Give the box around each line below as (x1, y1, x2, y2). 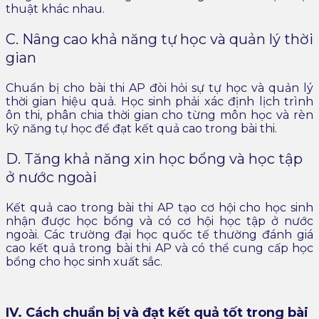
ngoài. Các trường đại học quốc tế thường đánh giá (6, 227, 313, 241)
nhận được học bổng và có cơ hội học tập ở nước (6, 214, 313, 228)
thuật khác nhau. (6, 1, 105, 16)
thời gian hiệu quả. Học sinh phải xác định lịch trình (6, 94, 313, 108)
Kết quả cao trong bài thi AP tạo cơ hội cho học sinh (6, 200, 313, 214)
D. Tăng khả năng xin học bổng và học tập (6, 150, 303, 167)
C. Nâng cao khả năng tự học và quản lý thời (6, 30, 313, 48)
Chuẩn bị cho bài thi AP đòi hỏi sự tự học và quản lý (6, 80, 313, 95)
